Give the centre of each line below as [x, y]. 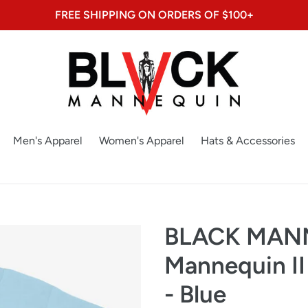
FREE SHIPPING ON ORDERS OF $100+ [154, 15]
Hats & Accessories [248, 141]
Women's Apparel [142, 141]
